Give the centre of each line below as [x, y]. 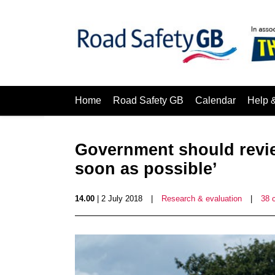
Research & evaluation [202, 199]
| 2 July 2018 [118, 199]
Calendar [215, 100]
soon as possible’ [146, 169]
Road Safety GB [148, 100]
